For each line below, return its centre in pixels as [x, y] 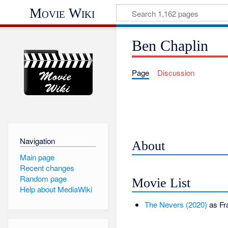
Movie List [161, 183]
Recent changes [47, 167]
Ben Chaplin [170, 46]
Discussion [176, 73]
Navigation [37, 140]
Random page [43, 179]
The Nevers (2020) [176, 204]
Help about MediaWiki [56, 189]
